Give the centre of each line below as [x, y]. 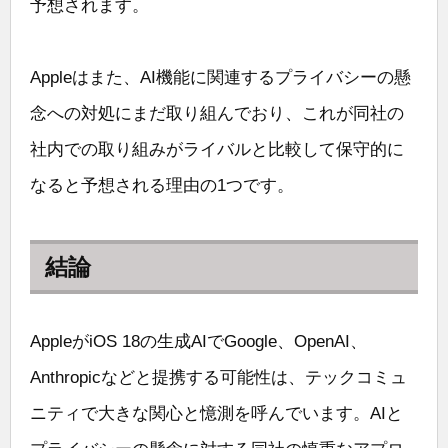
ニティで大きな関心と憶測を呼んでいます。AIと [216, 414]
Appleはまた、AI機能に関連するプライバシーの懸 [220, 78]
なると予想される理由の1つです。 [162, 186]
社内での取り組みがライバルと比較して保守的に [217, 150]
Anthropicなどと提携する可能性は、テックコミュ [218, 378]
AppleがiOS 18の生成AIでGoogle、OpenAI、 [198, 342]
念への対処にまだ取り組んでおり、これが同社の [217, 114]
